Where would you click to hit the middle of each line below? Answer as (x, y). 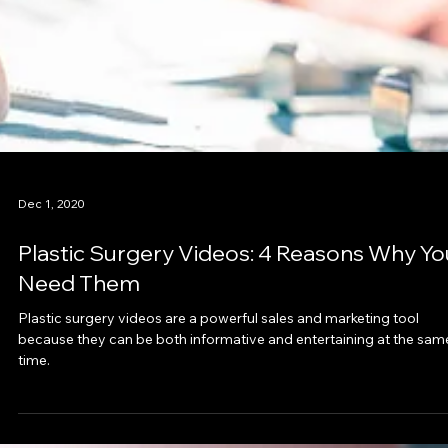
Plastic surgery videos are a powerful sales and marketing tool (218, 398)
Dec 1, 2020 (51, 283)
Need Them (79, 363)
